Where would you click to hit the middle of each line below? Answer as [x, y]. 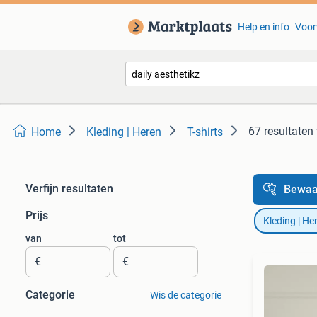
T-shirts [205, 132]
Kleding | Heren [124, 132]
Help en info [263, 27]
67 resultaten [281, 131]
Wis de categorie [185, 295]
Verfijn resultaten [69, 189]
